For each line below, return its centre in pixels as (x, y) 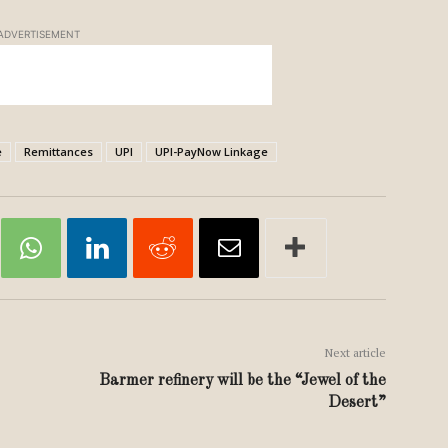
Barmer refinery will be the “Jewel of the (242, 381)
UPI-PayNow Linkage (211, 151)
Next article (355, 352)
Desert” (357, 403)
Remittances (58, 151)
